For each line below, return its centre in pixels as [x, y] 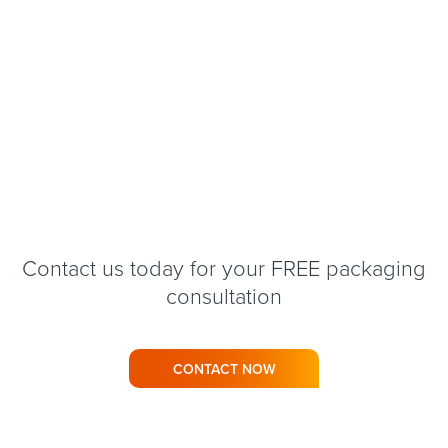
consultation [224, 296]
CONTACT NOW [224, 369]
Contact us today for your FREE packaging [224, 268]
